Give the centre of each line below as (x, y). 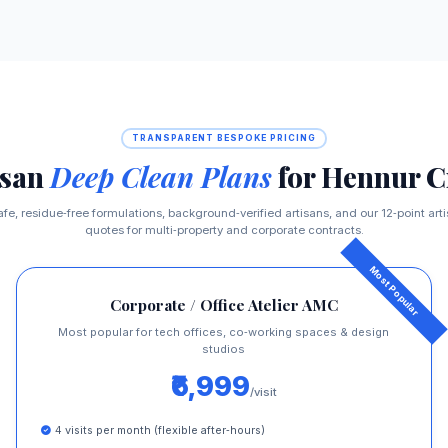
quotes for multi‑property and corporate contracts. (224, 229)
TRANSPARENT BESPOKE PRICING (224, 138)
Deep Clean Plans (161, 177)
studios (224, 348)
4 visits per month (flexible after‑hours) (159, 429)
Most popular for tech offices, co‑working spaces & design (224, 331)
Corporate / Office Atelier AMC (223, 304)
